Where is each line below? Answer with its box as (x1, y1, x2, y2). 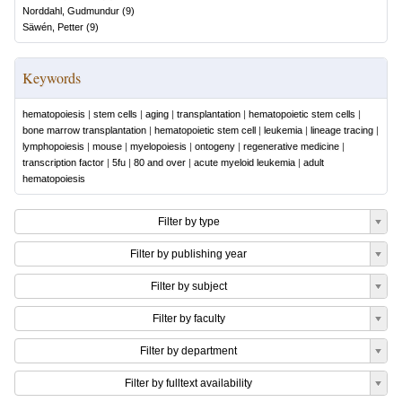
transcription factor (22, 157, 104, 168)
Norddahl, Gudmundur (22, 5, 119, 16)
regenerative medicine (243, 141, 339, 152)
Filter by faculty (152, 312, 225, 325)
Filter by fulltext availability (125, 377, 252, 389)
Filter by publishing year (130, 248, 247, 260)
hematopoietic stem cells (249, 109, 355, 119)
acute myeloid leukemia (194, 157, 295, 168)
